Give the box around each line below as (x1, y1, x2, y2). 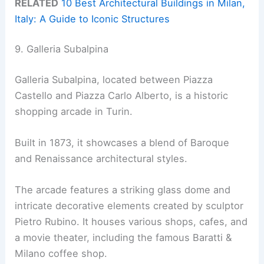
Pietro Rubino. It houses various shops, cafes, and (15, 216, 248, 228)
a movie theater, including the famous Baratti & (15, 232, 232, 244)
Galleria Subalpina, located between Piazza (15, 73, 213, 85)
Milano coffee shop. (15, 247, 108, 260)
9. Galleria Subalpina (15, 43, 109, 55)
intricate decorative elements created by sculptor (15, 200, 244, 212)
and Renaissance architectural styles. (15, 153, 188, 165)
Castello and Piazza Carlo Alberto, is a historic (15, 89, 229, 101)
